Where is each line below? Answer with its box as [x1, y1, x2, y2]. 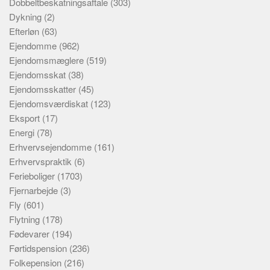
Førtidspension [9, 242, 69, 254]
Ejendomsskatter [9, 83, 78, 95]
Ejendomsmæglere [9, 54, 86, 66]
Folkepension [9, 256, 64, 269]
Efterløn [9, 25, 42, 37]
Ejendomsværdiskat [9, 97, 90, 110]
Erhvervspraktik [9, 155, 74, 168]
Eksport [9, 111, 42, 124]
